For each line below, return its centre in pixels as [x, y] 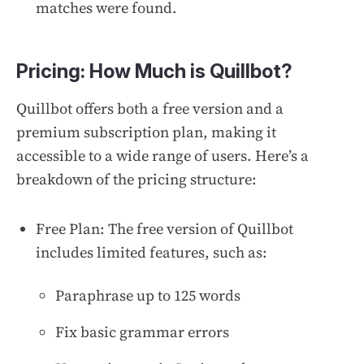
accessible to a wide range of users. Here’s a [162, 155]
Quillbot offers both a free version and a [150, 108]
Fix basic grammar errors [142, 331]
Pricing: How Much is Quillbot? [154, 71]
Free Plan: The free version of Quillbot [165, 228]
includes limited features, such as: [152, 252]
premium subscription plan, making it [146, 132]
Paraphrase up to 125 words [148, 295]
